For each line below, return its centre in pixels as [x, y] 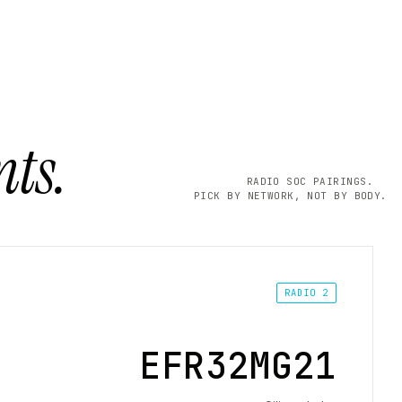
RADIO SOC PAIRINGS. [310, 181]
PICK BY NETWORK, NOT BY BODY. [291, 196]
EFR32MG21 [238, 366]
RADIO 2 [306, 293]
